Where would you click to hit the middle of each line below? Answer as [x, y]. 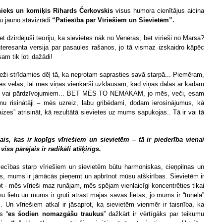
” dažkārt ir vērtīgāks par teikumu [154, 214]
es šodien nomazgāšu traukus [56, 214]
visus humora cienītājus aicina [160, 11]
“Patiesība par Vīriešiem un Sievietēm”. [112, 20]
